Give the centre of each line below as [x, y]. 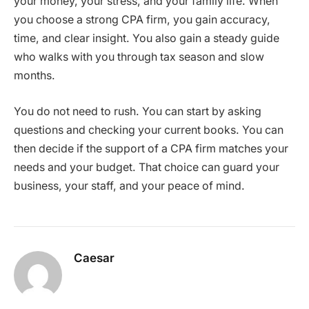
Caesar [94, 258]
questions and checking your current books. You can [149, 130]
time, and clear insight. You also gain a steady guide [147, 39]
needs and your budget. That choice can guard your [147, 167]
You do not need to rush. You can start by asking [138, 111]
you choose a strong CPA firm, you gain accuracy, [142, 20]
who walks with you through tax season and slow [139, 57]
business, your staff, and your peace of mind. [129, 186]
